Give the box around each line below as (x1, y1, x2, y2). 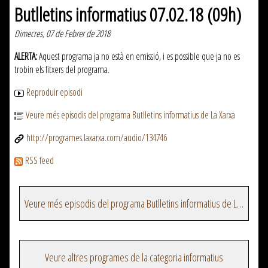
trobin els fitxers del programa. (14, 63, 109, 77)
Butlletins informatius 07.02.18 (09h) (14, 1, 241, 28)
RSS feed (25, 154, 54, 167)
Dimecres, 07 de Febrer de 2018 (14, 27, 110, 41)
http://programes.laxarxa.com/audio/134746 (26, 131, 167, 145)
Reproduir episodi (26, 86, 83, 99)
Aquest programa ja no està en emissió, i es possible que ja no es (37, 50, 240, 63)
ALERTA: (14, 50, 37, 63)
